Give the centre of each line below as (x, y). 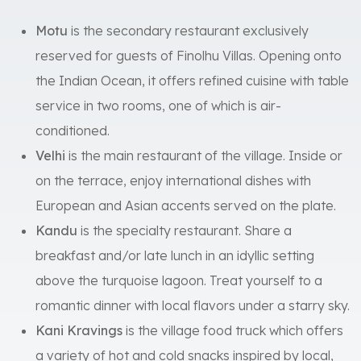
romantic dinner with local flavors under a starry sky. (193, 306)
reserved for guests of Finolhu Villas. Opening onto (189, 56)
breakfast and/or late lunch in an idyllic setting (175, 256)
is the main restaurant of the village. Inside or (205, 156)
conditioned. (73, 131)
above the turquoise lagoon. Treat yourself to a (179, 281)
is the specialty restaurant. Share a (186, 231)
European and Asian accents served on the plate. (186, 206)
